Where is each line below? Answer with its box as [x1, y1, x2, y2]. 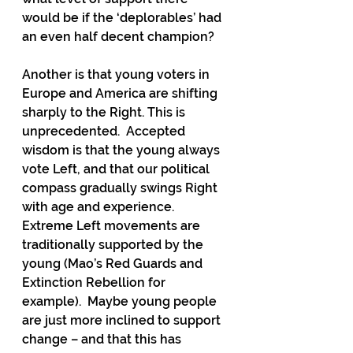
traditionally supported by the [22, 237, 206, 252]
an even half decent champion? [22, 29, 221, 44]
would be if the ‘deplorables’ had [22, 10, 225, 25]
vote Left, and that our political [22, 162, 213, 176]
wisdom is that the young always [22, 143, 223, 158]
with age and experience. [22, 199, 180, 214]
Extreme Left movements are [22, 218, 203, 233]
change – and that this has [22, 332, 184, 347]
